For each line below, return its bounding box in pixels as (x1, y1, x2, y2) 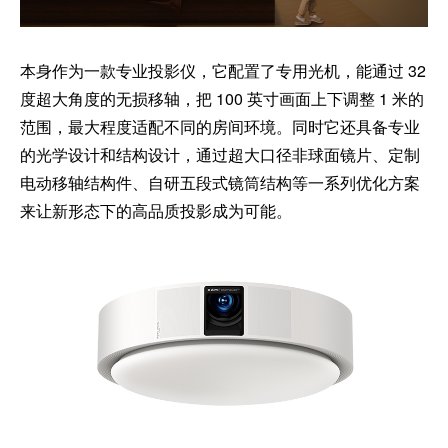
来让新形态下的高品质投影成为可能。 (20, 199, 292, 223)
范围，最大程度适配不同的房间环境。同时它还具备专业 (20, 115, 420, 139)
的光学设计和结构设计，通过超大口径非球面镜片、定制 (20, 143, 420, 167)
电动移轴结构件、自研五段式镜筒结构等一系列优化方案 (20, 171, 420, 195)
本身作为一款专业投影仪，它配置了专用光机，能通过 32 (20, 59, 426, 83)
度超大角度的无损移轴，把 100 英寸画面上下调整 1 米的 (20, 87, 424, 111)
